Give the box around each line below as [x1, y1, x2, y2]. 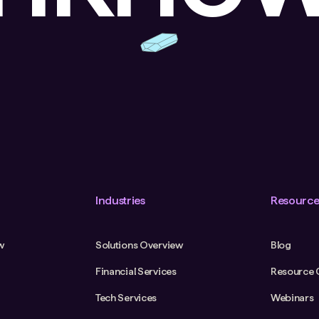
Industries [95, 194, 145, 208]
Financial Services [95, 266, 177, 278]
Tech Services [95, 292, 157, 304]
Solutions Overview [95, 239, 183, 251]
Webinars [270, 292, 314, 304]
